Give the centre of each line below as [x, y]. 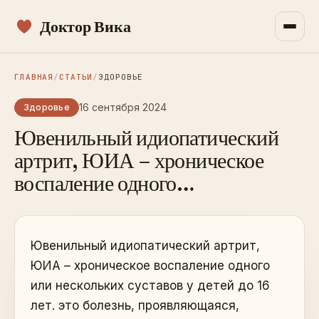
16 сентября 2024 [122, 107]
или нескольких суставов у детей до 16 [150, 286]
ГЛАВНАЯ [34, 77]
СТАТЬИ [76, 77]
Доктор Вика [85, 26]
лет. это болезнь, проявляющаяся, [135, 305]
